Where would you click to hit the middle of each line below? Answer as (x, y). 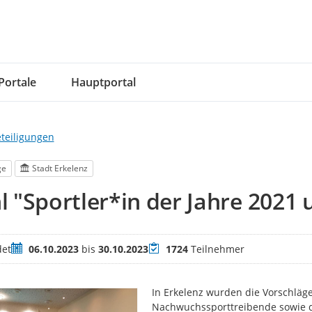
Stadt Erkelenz (60, 169)
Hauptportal (103, 82)
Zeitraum (31, 249)
